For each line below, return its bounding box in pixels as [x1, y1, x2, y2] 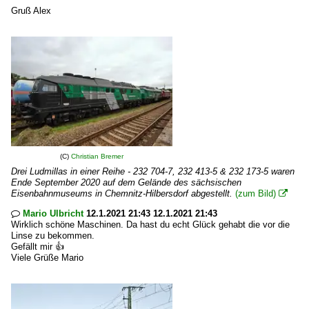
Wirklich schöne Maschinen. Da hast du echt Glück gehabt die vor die [11, 219, 290, 230]
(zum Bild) [235, 188, 276, 199]
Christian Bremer [71, 152, 123, 160]
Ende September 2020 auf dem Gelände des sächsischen [11, 177, 241, 188]
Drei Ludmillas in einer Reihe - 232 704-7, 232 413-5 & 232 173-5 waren [11, 166, 295, 177]
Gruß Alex [11, 6, 51, 16]
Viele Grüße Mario [11, 252, 83, 263]
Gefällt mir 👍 [11, 241, 64, 252]
